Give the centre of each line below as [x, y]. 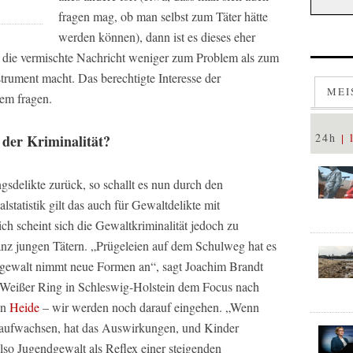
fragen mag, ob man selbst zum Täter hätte [163, 16]
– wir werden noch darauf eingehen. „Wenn [149, 307]
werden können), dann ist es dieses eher [157, 37]
